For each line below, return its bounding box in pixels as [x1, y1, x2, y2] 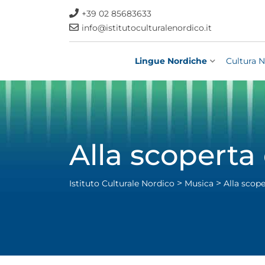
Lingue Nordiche [135, 56, 207, 66]
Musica [185, 178, 214, 189]
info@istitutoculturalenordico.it [82, 22, 212, 33]
